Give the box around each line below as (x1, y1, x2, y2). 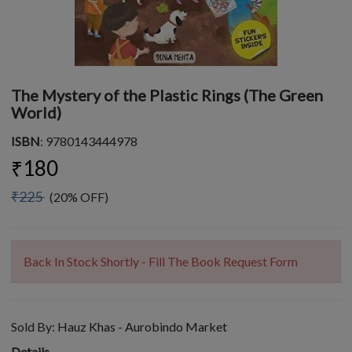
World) (11, 103, 61, 122)
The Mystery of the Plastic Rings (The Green (11, 86, 323, 104)
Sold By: (11, 319, 57, 334)
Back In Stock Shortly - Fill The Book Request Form (24, 254, 298, 269)
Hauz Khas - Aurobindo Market (57, 319, 227, 334)
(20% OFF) (45, 189, 108, 204)
